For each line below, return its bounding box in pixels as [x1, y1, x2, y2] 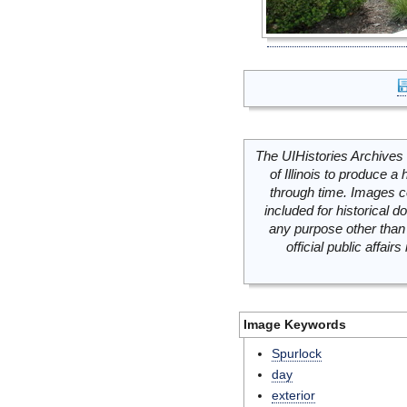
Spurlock [272, 346, 322, 361]
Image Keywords [243, 317, 346, 332]
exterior [272, 388, 315, 402]
